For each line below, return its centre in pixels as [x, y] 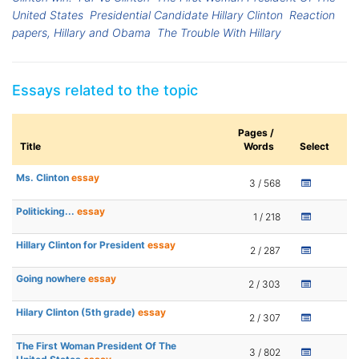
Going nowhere [52, 279]
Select [315, 147]
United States [48, 15]
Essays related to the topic [105, 91]
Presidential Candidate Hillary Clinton [187, 15]
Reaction [313, 15]
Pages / [256, 133]
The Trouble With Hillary [220, 33]
